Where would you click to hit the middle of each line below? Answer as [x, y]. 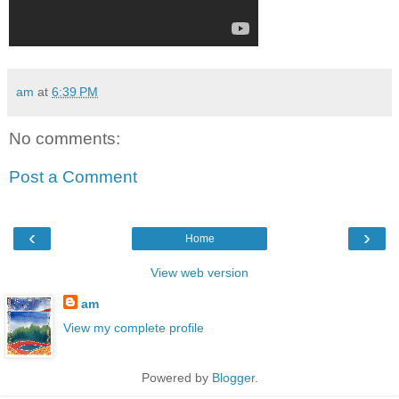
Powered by [176, 377]
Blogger [233, 377]
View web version [199, 272]
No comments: [65, 138]
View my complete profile [133, 327]
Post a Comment [73, 177]
